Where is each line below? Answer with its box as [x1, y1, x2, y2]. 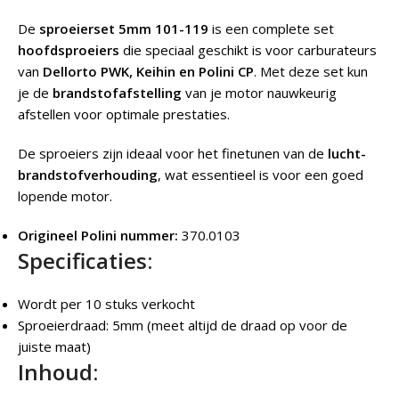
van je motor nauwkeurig [182, 84, 337, 102]
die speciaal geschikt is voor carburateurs [119, 41, 377, 60]
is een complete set [208, 20, 334, 38]
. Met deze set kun [254, 62, 368, 81]
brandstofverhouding [18, 166, 158, 184]
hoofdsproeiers [18, 41, 119, 60]
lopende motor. [18, 187, 112, 206]
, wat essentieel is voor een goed [158, 166, 363, 184]
